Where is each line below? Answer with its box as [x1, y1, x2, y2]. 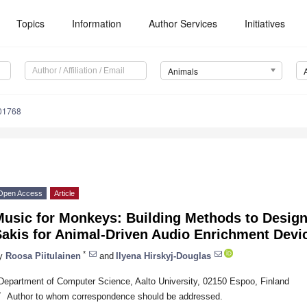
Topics [16, 16, 45, 30]
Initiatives [245, 16, 286, 30]
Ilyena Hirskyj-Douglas [116, 250, 211, 261]
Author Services [149, 16, 218, 30]
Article [54, 189, 75, 198]
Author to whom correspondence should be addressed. [6, 291, 223, 302]
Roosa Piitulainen [5, 250, 81, 261]
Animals [167, 65, 198, 77]
